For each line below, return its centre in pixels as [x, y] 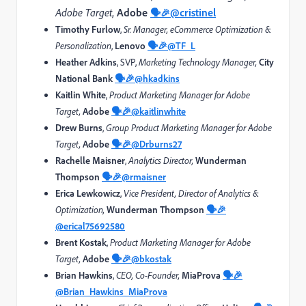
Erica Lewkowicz [88, 193]
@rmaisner [144, 176]
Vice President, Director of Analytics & [191, 193]
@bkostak [151, 258]
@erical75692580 [90, 225]
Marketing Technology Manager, [198, 62]
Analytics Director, [162, 160]
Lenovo [130, 45]
